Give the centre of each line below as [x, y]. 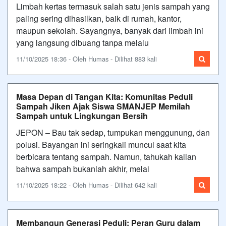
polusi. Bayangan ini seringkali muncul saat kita [101, 144]
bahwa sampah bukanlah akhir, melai [83, 168]
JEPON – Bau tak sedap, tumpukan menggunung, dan [113, 132]
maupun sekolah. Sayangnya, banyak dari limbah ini [110, 30]
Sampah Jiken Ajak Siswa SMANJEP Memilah [103, 106]
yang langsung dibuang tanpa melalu [82, 42]
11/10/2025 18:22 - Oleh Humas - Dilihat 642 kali [87, 185]
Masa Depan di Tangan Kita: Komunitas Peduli [104, 96]
